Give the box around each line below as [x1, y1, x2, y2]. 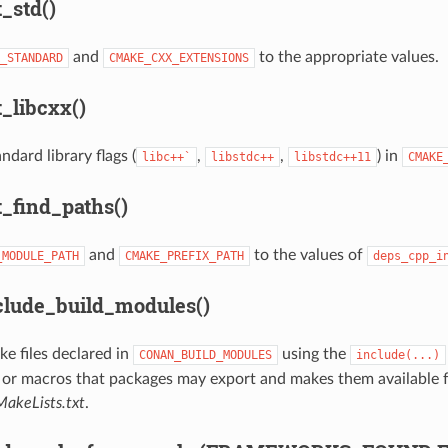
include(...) [355, 347, 440, 362]
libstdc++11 [293, 149, 371, 164]
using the [277, 345, 350, 362]
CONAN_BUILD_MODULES [138, 347, 272, 362]
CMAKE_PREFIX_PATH [124, 248, 244, 263]
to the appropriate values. [254, 48, 439, 65]
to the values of [249, 246, 367, 263]
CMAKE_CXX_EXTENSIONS [108, 50, 249, 65]
